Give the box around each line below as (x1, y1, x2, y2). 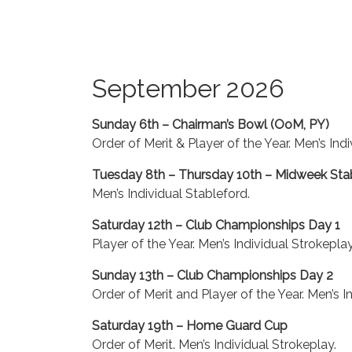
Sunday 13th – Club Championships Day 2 (92, 268, 333, 283)
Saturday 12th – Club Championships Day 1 (92, 218, 340, 233)
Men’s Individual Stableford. (92, 186, 250, 201)
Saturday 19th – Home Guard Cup (92, 318, 288, 333)
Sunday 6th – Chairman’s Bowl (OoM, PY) (92, 117, 329, 132)
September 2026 (92, 74, 284, 103)
